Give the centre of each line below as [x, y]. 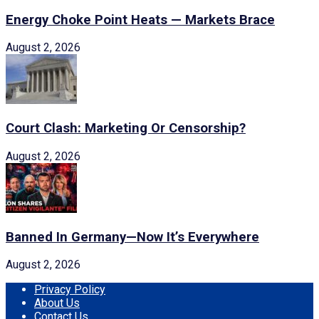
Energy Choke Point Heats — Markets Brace [140, 20]
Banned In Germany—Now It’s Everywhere [132, 237]
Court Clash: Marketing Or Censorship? [126, 129]
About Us [57, 303]
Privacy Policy [70, 290]
